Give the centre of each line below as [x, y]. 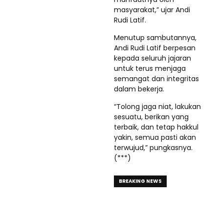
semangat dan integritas [156, 78]
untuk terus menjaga [150, 68]
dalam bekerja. [139, 89]
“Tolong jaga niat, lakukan [157, 106]
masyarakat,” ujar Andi [152, 10]
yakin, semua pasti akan [155, 137]
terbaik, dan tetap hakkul [156, 127]
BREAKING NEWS [140, 181]
